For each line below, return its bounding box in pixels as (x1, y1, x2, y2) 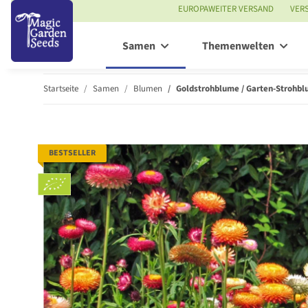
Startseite (43, 82, 78, 95)
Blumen (133, 82, 162, 95)
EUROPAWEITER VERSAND (178, 3, 274, 15)
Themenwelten (202, 38, 274, 54)
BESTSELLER (49, 146, 96, 159)
